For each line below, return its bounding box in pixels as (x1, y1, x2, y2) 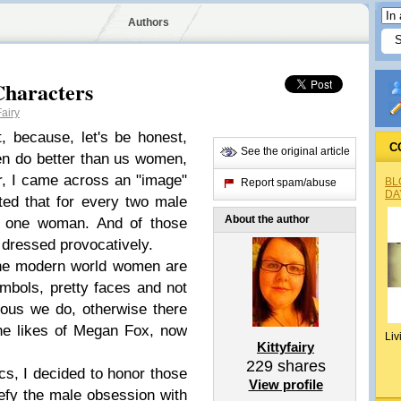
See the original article (241, 145, 350, 158)
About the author (225, 213, 310, 226)
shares (272, 357, 326, 375)
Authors (127, 16, 169, 29)
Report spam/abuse (241, 176, 337, 189)
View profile (248, 377, 323, 392)
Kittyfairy (257, 339, 314, 354)
